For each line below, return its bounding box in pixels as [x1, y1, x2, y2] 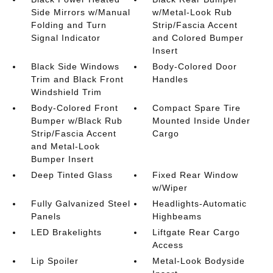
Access [152, 240, 184, 250]
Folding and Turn [30, 20, 107, 30]
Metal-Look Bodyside [152, 256, 246, 266]
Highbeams [152, 211, 202, 221]
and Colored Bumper [152, 33, 244, 43]
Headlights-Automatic [152, 199, 247, 208]
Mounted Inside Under [152, 116, 251, 126]
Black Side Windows [30, 62, 119, 71]
